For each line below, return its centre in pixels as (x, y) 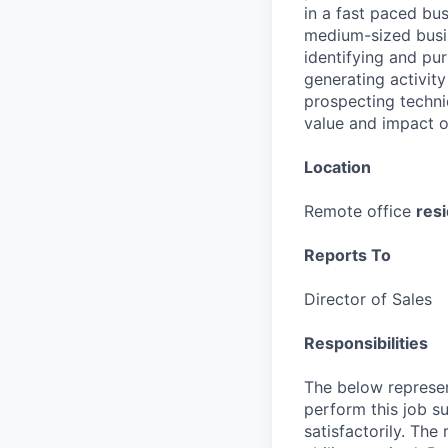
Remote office (360, 211)
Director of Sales (368, 299)
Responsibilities (366, 343)
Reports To (347, 255)
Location (337, 167)
